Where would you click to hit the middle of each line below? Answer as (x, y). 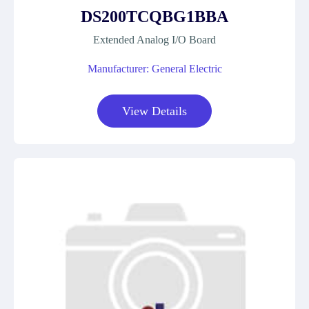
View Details (154, 111)
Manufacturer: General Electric (154, 69)
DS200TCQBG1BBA (154, 17)
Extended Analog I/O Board (154, 40)
